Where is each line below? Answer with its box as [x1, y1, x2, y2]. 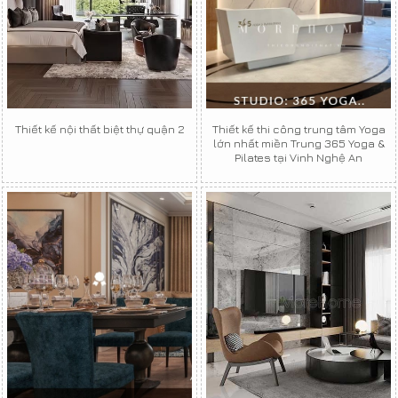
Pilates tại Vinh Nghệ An [235, 150, 362, 165]
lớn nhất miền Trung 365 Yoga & [212, 136, 385, 151]
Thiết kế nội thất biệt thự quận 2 [14, 122, 185, 137]
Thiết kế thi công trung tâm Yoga [211, 122, 386, 137]
